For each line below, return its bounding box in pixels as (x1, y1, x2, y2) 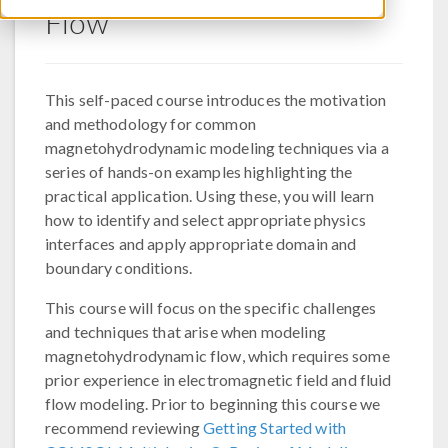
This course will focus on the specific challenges (45, 298, 377, 317)
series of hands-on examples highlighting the (45, 162, 353, 181)
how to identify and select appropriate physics (45, 210, 366, 229)
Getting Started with (203, 418, 346, 437)
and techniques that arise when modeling (45, 322, 326, 341)
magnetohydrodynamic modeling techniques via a (45, 138, 389, 157)
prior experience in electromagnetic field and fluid (45, 370, 392, 389)
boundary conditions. (45, 258, 192, 277)
